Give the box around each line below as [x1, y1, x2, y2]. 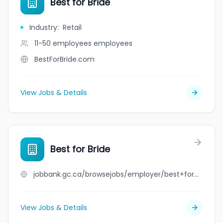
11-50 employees [34, 38, 92, 48]
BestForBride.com [34, 54, 95, 64]
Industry [29, 22, 57, 32]
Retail [63, 22, 82, 32]
